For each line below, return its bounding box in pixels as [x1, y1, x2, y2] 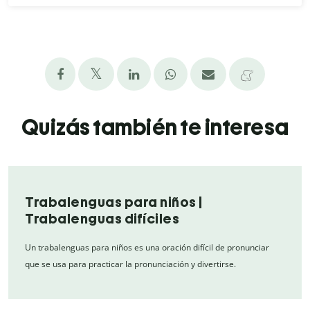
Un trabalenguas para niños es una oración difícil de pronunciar [25, 241, 269, 253]
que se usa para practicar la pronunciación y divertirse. [25, 257, 236, 270]
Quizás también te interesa [21, 113, 289, 140]
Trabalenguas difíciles [25, 210, 179, 227]
